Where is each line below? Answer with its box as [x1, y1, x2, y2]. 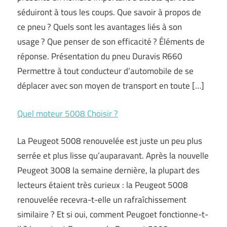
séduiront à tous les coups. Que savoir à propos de [17, 6, 201, 19]
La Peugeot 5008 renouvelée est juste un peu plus [17, 134, 202, 147]
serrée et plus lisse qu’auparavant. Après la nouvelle [17, 149, 209, 162]
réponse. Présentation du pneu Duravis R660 [17, 50, 182, 63]
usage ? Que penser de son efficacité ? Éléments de [17, 35, 205, 48]
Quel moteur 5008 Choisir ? [17, 106, 118, 120]
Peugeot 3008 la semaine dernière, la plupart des [17, 164, 200, 177]
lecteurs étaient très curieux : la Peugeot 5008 [17, 178, 188, 192]
